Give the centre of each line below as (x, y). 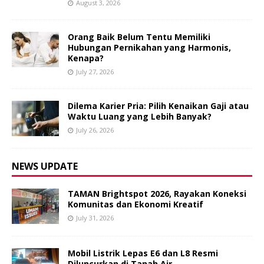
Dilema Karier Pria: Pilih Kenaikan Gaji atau (158, 106)
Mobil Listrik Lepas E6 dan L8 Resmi (143, 253)
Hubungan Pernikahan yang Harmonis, (149, 48)
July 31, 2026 (95, 218)
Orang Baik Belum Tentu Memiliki (139, 37)
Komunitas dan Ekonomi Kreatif (136, 204)
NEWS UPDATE (45, 166)
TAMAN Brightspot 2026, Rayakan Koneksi (157, 194)
